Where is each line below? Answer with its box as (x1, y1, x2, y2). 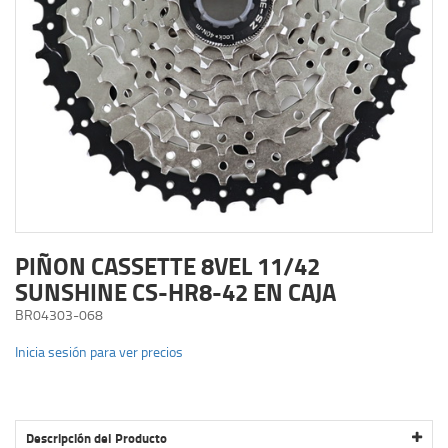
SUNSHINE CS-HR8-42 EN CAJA (15, 273, 336, 309)
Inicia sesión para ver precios (15, 341, 183, 361)
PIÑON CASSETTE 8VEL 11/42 (15, 247, 320, 283)
